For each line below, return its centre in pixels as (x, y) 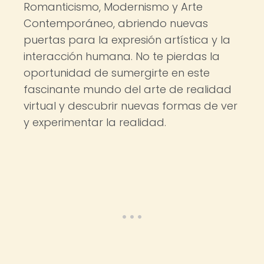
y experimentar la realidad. (95, 122)
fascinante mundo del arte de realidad (128, 89)
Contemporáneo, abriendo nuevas (116, 23)
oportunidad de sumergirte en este (117, 73)
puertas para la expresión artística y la (127, 40)
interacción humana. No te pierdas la (122, 56)
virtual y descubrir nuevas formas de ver (131, 106)
